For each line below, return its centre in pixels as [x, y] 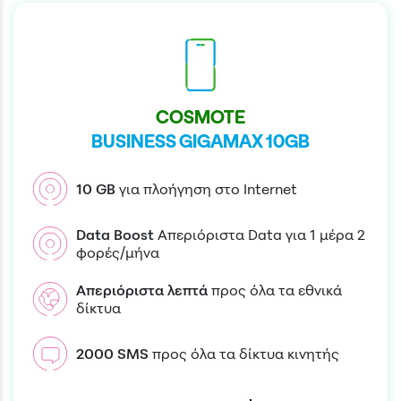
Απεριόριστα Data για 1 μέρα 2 [261, 235]
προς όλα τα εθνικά [277, 290]
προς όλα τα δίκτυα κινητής [246, 354]
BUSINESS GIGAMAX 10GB [200, 141]
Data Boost [115, 235]
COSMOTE [200, 117]
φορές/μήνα [118, 253]
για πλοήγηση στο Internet [208, 189]
